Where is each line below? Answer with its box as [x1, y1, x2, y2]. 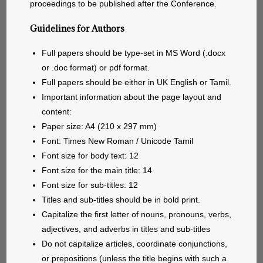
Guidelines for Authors [30, 23, 125, 35]
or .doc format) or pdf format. [42, 63, 150, 73]
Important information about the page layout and [42, 92, 222, 102]
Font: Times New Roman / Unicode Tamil [42, 136, 194, 146]
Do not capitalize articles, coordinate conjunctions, [42, 239, 228, 249]
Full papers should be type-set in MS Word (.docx [42, 48, 226, 58]
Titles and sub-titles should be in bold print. [42, 195, 201, 205]
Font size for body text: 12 [42, 151, 139, 161]
